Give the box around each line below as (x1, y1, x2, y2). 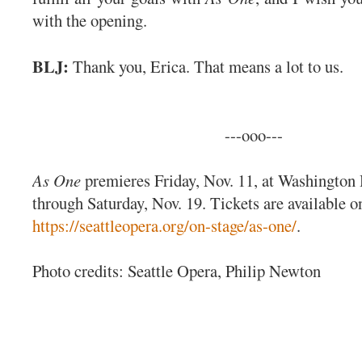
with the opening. (32, 8, 153, 32)
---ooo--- (225, 123, 284, 146)
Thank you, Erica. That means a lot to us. (69, 54, 349, 78)
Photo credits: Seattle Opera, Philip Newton (32, 259, 321, 282)
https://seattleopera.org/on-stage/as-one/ (32, 213, 297, 237)
